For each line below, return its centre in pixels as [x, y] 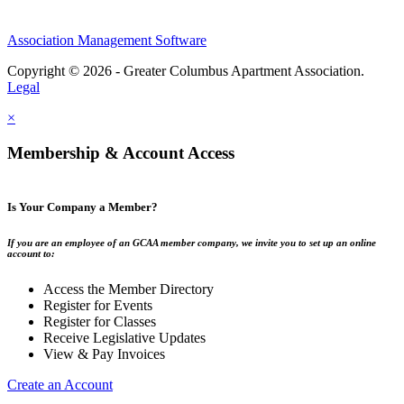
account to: [31, 254]
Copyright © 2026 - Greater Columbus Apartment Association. [186, 71]
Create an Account [60, 384]
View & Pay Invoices [104, 353]
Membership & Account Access [121, 153]
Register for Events [98, 305]
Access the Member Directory [129, 289]
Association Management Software [107, 41]
